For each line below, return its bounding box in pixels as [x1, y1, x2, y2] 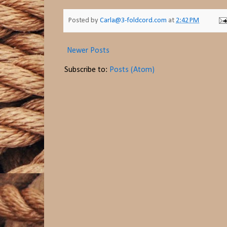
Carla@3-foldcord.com [100, 17, 167, 25]
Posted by [68, 17, 100, 25]
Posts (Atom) [109, 66, 155, 74]
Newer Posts [67, 47, 109, 55]
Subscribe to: [64, 66, 109, 74]
